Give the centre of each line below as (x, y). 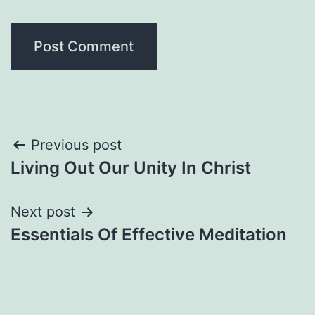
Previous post (76, 145)
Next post (43, 212)
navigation (71, 181)
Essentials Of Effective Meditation (149, 235)
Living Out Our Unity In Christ (131, 168)
